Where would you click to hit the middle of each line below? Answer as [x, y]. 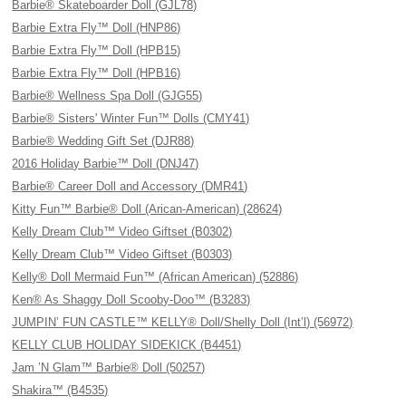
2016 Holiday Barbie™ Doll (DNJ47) [106, 164]
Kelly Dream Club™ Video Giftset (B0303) [122, 254]
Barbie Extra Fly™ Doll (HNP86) [97, 28]
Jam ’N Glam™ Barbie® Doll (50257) [109, 367]
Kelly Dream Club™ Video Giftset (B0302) [122, 232]
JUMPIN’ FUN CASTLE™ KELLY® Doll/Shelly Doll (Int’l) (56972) [183, 322]
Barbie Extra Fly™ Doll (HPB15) [97, 50]
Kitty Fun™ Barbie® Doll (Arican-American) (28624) [147, 209]
